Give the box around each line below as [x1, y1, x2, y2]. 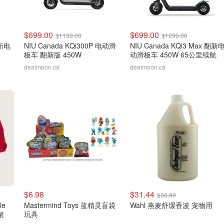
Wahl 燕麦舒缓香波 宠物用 [130, 200, 212, 210]
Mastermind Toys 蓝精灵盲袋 [24, 200, 115, 210]
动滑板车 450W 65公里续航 [130, 49, 216, 59]
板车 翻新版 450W [24, 49, 81, 59]
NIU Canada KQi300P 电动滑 [24, 40, 116, 50]
